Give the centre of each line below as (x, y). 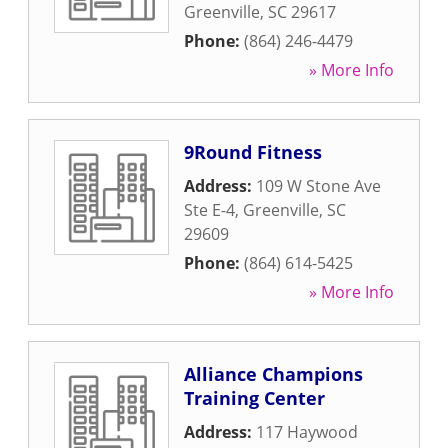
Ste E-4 (209, 210)
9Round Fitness (253, 152)
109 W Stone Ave (318, 186)
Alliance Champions (273, 374)
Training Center (254, 398)
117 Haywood (307, 432)
